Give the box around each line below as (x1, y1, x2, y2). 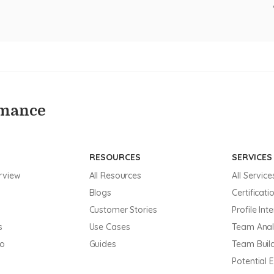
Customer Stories (89, 204, 157, 215)
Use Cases (89, 221, 130, 232)
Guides (89, 239, 116, 250)
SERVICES (232, 152, 273, 163)
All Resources (89, 170, 141, 181)
